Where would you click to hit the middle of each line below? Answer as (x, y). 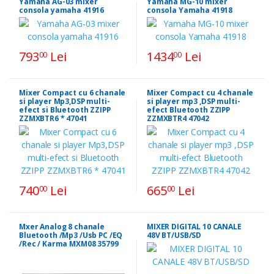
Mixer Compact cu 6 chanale (72, 92)
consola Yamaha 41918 (190, 10)
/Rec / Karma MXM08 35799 (69, 243)
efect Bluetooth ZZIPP (188, 109)
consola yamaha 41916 (62, 10)
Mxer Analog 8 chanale (62, 226)
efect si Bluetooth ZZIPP (65, 109)
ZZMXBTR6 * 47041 (53, 118)
